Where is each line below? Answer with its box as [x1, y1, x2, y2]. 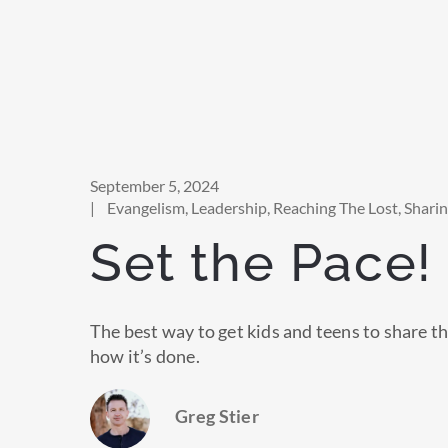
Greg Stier [175, 405, 259, 428]
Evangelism [107, 198, 185, 218]
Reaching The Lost [273, 198, 398, 218]
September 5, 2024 [90, 176, 219, 196]
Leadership [191, 198, 267, 218]
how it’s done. [90, 345, 200, 368]
